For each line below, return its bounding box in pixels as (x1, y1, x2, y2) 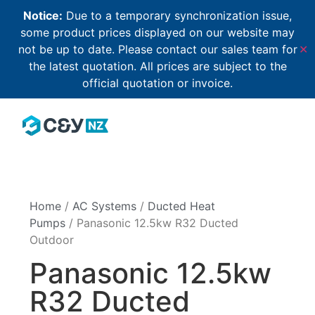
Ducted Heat (148, 199, 216, 214)
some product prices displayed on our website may (20, 25, 295, 39)
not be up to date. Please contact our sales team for (18, 42, 297, 56)
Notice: (23, 8, 63, 22)
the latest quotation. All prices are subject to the (28, 59, 287, 73)
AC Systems (72, 199, 137, 214)
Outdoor (30, 233, 75, 247)
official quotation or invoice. (82, 76, 233, 90)
